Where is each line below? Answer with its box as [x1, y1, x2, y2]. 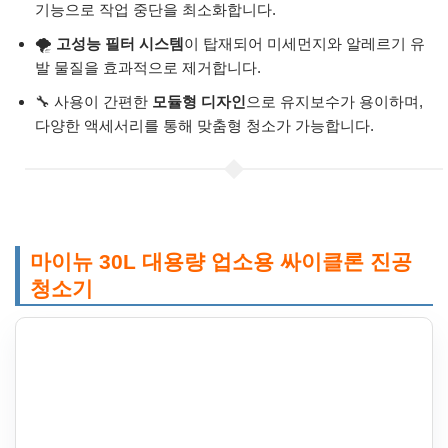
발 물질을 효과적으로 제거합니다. [35, 59, 261, 77]
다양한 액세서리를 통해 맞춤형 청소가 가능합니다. [35, 117, 374, 135]
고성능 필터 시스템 [56, 35, 184, 53]
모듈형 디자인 [152, 93, 246, 111]
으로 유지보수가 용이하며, [246, 93, 423, 111]
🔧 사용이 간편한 [35, 93, 152, 111]
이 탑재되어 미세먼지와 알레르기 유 [184, 35, 425, 53]
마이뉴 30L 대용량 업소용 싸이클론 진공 [30, 250, 412, 274]
